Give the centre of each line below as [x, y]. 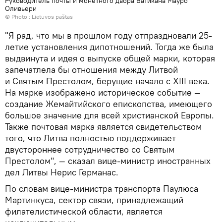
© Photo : [18, 17]
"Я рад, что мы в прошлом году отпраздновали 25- [109, 36]
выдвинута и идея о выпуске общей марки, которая [110, 58]
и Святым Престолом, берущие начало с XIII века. [107, 81]
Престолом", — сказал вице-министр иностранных [108, 161]
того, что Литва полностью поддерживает [90, 138]
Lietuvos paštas [52, 17]
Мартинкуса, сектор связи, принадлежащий [94, 200]
